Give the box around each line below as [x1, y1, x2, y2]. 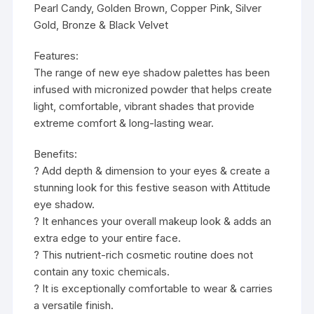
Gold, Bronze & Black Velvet [34, 18, 169, 32]
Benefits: [34, 147, 78, 161]
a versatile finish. [34, 299, 114, 313]
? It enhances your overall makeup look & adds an [34, 214, 272, 228]
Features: [34, 49, 79, 63]
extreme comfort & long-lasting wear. [34, 116, 214, 130]
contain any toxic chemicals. [34, 265, 170, 279]
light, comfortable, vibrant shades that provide [34, 100, 255, 114]
